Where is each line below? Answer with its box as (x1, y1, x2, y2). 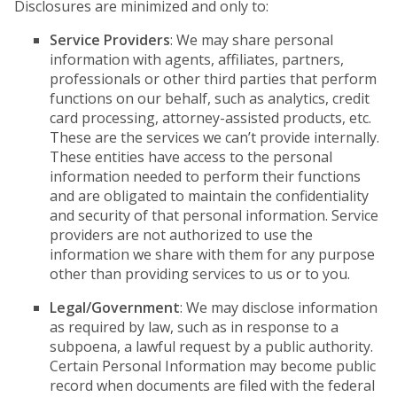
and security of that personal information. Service (50, 206, 378, 225)
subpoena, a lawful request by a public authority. (50, 337, 373, 356)
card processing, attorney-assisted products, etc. (50, 108, 371, 128)
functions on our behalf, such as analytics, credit (50, 89, 370, 108)
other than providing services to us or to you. (50, 264, 350, 284)
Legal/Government (50, 298, 180, 317)
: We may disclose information (180, 298, 378, 317)
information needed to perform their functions (50, 167, 361, 186)
